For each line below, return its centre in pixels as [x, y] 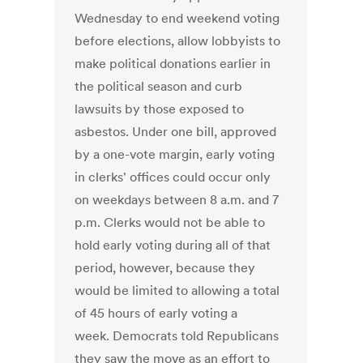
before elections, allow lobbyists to [178, 41]
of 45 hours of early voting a [156, 313]
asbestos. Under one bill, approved [176, 132]
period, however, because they [165, 268]
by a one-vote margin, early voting [175, 154]
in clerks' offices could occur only [173, 177]
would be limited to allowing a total [177, 290]
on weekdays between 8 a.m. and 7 [177, 200]
